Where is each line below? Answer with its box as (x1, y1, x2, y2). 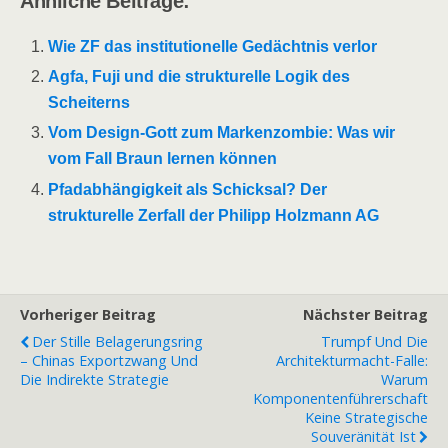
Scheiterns (48, 94, 131, 112)
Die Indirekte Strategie (20, 369, 169, 389)
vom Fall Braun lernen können (48, 150, 278, 168)
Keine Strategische (305, 407, 428, 427)
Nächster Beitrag (303, 304, 428, 324)
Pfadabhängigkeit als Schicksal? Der (48, 180, 328, 198)
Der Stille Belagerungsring (32, 331, 203, 351)
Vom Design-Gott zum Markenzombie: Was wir (48, 124, 396, 142)
